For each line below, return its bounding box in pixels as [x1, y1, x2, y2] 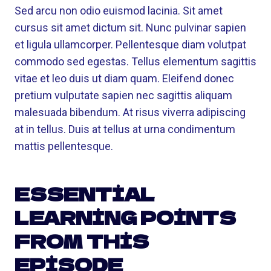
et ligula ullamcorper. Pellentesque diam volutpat [15, 38, 246, 51]
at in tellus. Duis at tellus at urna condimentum [15, 123, 235, 135]
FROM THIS [15, 227, 149, 254]
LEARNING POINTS [15, 204, 236, 230]
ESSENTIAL [15, 180, 155, 207]
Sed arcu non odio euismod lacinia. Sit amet [15, 4, 223, 17]
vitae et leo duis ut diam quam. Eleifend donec [15, 72, 234, 85]
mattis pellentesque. [15, 140, 113, 152]
